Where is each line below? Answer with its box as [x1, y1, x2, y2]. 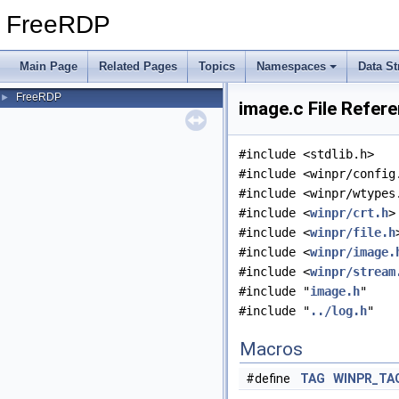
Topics [199, 60, 235, 73]
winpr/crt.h [310, 206, 388, 220]
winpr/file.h [310, 225, 395, 240]
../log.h [310, 304, 367, 318]
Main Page [20, 60, 77, 73]
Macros [240, 338, 303, 360]
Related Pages [99, 60, 177, 73]
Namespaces [256, 60, 326, 73]
